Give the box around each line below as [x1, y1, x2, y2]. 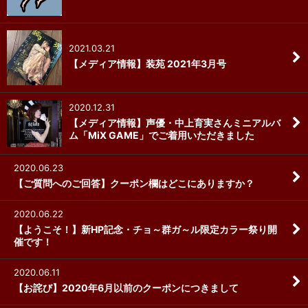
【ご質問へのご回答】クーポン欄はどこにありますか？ [14, 177, 254, 189]
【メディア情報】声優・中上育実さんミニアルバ [69, 117, 280, 129]
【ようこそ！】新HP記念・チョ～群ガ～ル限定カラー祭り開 [14, 223, 277, 235]
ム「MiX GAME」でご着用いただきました [69, 129, 254, 141]
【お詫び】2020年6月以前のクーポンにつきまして [14, 281, 239, 294]
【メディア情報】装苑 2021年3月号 [69, 57, 226, 69]
